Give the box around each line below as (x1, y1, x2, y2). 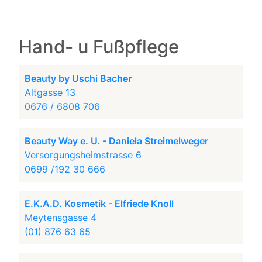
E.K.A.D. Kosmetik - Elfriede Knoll (25, 198, 174, 209)
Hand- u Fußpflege (19, 36, 180, 58)
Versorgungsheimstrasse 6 (25, 149, 142, 161)
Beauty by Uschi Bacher (25, 73, 132, 84)
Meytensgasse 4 (25, 212, 97, 223)
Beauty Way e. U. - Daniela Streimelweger (25, 135, 209, 147)
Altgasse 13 (25, 87, 76, 98)
